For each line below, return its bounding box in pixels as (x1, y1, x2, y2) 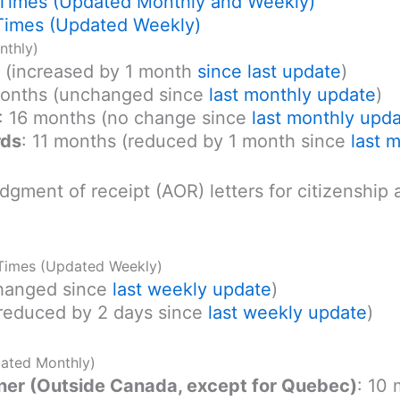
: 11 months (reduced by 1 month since (21, 129, 351, 152)
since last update (197, 60, 341, 82)
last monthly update (209, 83, 376, 105)
